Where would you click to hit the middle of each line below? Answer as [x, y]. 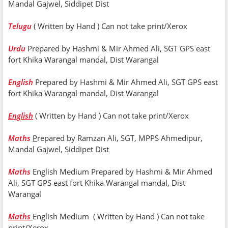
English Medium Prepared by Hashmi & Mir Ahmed [122, 171]
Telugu [20, 26]
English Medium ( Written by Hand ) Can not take [119, 216]
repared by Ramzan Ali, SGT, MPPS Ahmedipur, [120, 138]
